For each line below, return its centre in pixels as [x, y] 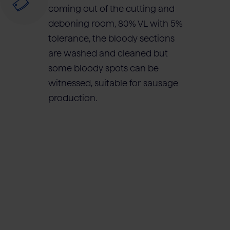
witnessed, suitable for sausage [113, 83]
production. [72, 98]
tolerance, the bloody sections [111, 39]
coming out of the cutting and [111, 9]
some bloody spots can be [103, 69]
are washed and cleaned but [108, 54]
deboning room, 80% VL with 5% [115, 24]
